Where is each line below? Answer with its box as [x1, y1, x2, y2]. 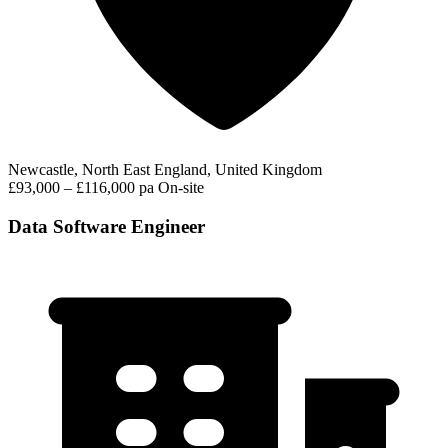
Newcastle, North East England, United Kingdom [8, 161, 322, 179]
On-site [158, 179, 204, 197]
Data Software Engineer [8, 216, 205, 237]
